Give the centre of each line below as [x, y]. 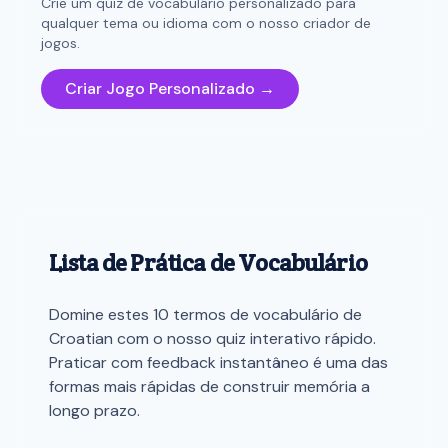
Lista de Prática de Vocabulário [208, 262]
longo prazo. [94, 410]
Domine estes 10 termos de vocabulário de [205, 314]
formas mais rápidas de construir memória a [209, 386]
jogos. [60, 43]
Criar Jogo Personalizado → [170, 88]
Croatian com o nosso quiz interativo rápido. [212, 338]
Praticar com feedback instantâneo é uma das [218, 362]
